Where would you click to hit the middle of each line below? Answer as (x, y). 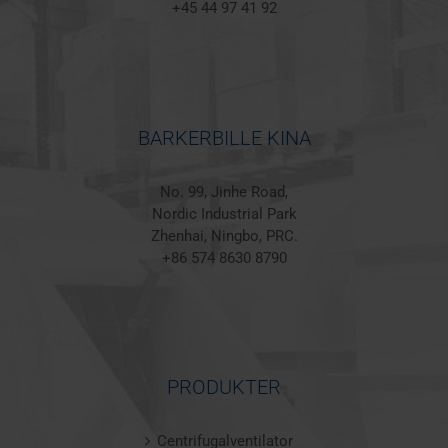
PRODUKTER (224, 387)
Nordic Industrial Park (224, 213)
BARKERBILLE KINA (224, 137)
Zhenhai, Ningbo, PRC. (224, 235)
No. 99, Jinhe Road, (224, 191)
